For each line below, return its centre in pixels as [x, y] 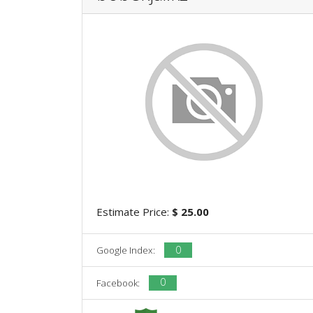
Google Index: [127, 250]
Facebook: [119, 283]
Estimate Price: [134, 212]
